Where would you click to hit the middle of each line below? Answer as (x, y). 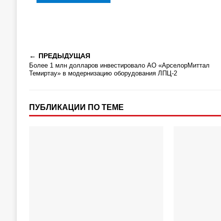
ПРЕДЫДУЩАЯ (64, 55)
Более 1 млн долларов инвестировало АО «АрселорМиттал (119, 65)
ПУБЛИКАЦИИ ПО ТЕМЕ (76, 107)
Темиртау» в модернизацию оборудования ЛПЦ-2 (103, 73)
